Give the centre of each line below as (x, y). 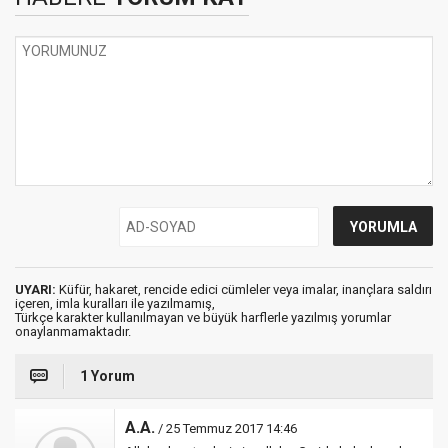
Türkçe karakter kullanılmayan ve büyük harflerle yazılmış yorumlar (203, 317)
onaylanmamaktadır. (73, 331)
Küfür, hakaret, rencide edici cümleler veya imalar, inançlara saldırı (244, 289)
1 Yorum (107, 376)
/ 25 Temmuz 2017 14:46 (226, 428)
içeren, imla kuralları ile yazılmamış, (115, 303)
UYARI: (35, 289)
